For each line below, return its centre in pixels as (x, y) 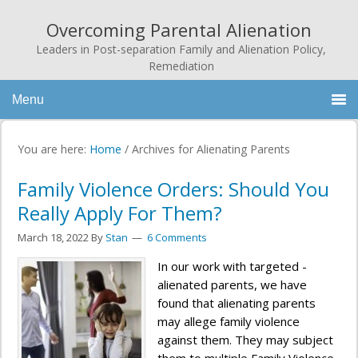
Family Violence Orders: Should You (173, 189)
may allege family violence (229, 321)
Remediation (181, 66)
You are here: (54, 149)
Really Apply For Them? (120, 213)
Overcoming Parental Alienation (179, 30)
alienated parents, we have (232, 284)
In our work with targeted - (232, 266)
